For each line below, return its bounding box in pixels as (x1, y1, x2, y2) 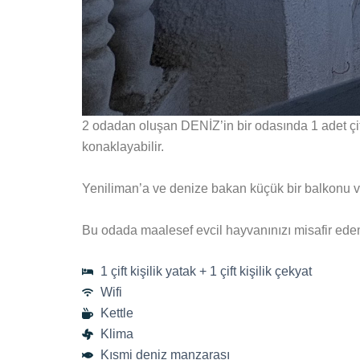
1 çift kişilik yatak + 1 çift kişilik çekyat (100, 264, 312, 279)
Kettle (100, 306, 133, 321)
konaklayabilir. (82, 140, 164, 154)
